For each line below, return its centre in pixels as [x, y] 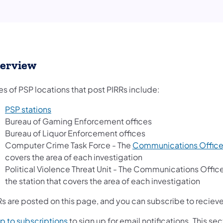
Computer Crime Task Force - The [69, 145]
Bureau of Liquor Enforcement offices [75, 133]
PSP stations [28, 110]
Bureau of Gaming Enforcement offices [78, 121]
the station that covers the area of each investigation [103, 181]
